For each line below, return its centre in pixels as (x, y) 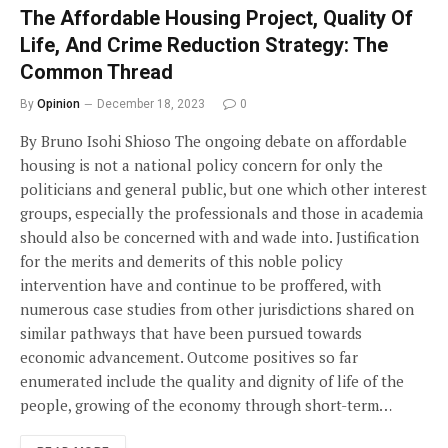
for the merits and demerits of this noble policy (181, 261)
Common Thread (96, 72)
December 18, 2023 (151, 104)
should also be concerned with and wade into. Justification (219, 237)
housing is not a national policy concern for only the (201, 165)
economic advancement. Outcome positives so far (189, 357)
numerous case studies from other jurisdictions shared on (217, 309)
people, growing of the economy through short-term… (206, 405)
